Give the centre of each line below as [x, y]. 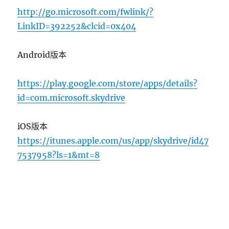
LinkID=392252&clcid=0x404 [77, 26]
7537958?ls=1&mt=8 [59, 155]
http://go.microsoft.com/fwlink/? [86, 12]
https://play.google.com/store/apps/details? [108, 83]
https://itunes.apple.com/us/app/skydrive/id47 [113, 140]
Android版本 [42, 54]
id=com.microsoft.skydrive [72, 97]
